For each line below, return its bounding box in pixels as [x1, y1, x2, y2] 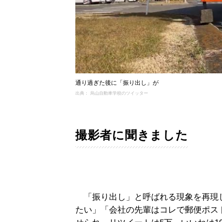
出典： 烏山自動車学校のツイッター [75, 90, 148, 96]
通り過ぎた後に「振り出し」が [75, 79, 159, 86]
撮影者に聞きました [75, 128, 188, 142]
